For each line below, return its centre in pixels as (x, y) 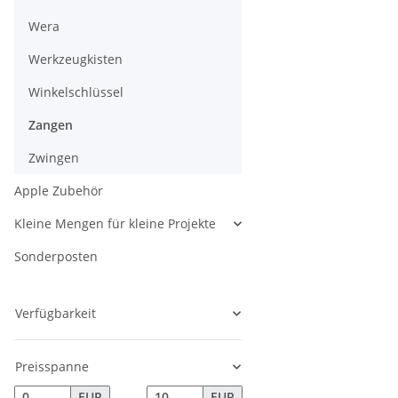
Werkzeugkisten (76, 60)
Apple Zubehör (59, 191)
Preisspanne (52, 367)
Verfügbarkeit (56, 314)
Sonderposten (56, 257)
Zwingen (54, 158)
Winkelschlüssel (76, 92)
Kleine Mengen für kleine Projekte (115, 224)
